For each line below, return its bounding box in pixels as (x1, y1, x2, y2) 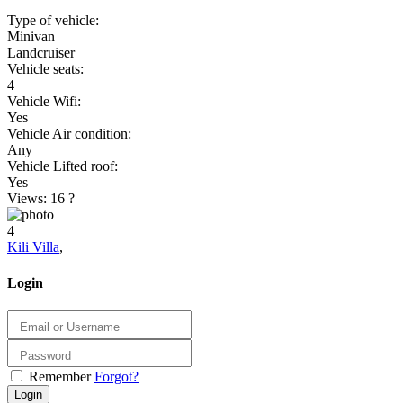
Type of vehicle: (7, 13, 99, 29)
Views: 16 (7, 191, 68, 207)
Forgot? (94, 369, 139, 385)
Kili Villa (7, 239, 59, 255)
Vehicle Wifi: (7, 94, 81, 110)
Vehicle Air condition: (7, 126, 131, 142)
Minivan (7, 29, 55, 45)
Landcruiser (7, 45, 75, 61)
